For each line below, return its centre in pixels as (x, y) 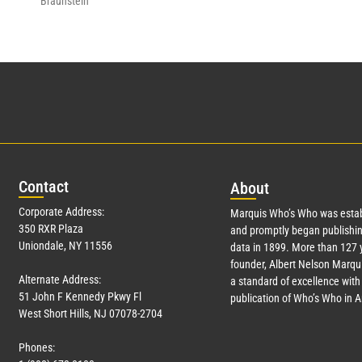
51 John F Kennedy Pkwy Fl (80, 297)
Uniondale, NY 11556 (65, 246)
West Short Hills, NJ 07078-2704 (90, 314)
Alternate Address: (60, 280)
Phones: (37, 348)
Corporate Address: (61, 212)
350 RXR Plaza (51, 229)
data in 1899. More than (285, 248)
